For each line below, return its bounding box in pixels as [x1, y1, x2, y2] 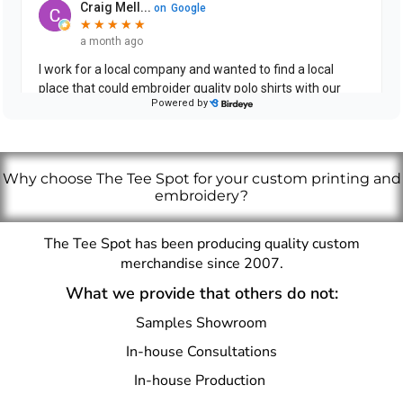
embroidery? [155, 186, 248, 204]
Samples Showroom [136, 312, 267, 333]
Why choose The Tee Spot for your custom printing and [2, 169, 401, 187]
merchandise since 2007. [120, 253, 283, 273]
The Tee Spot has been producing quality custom [43, 233, 360, 254]
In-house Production [134, 370, 269, 390]
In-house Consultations [126, 341, 277, 362]
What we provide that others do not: [65, 282, 338, 304]
